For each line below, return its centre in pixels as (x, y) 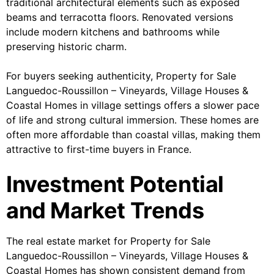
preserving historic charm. (66, 47)
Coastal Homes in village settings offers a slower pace (133, 106)
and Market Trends (105, 211)
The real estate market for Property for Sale (108, 241)
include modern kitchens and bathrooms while (113, 32)
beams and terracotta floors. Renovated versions (120, 17)
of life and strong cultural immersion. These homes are (132, 120)
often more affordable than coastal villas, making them (133, 135)
